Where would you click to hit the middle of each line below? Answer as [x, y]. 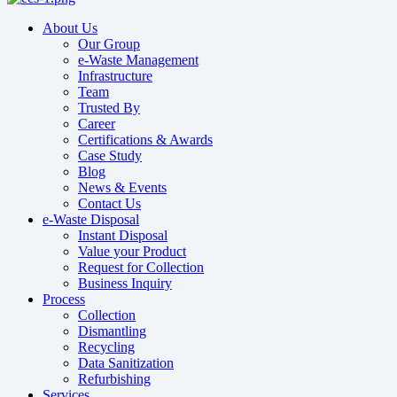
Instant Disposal [123, 236]
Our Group [109, 44]
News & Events [122, 188]
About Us [70, 28]
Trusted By [109, 108]
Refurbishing [114, 379]
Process [64, 300]
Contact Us [109, 204]
